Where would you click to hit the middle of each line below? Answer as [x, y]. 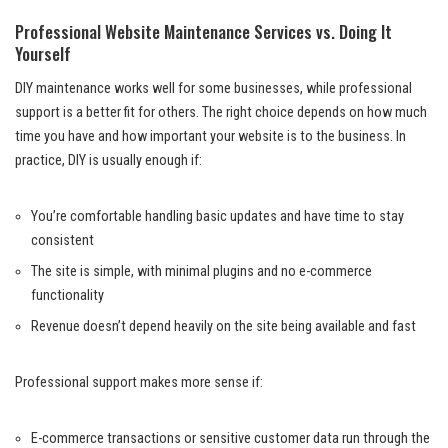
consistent [62, 241]
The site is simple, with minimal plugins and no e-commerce [201, 272]
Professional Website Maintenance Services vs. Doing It [203, 32]
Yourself [43, 54]
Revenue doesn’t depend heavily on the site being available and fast [223, 327]
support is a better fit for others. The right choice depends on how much [221, 113]
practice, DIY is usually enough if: [108, 161]
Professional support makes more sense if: [139, 383]
